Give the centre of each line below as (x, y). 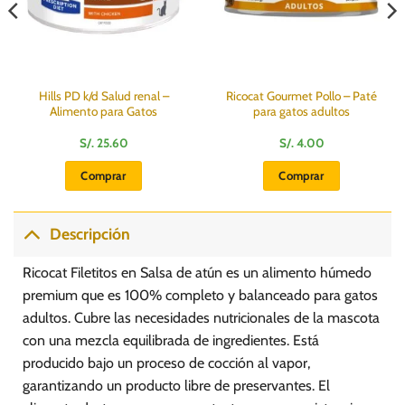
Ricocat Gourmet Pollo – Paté (301, 95)
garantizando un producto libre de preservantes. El (176, 385)
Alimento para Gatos (104, 111)
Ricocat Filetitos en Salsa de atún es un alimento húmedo (197, 272)
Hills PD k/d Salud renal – (104, 95)
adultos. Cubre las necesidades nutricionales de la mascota (201, 317)
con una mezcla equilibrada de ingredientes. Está (171, 340)
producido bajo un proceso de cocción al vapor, (166, 363)
